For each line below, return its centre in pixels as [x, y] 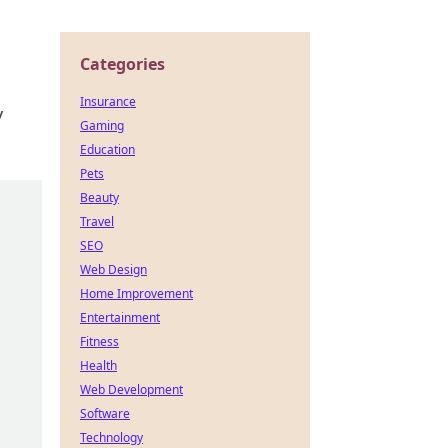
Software [105, 413]
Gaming [102, 125]
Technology [111, 437]
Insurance [108, 101]
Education [107, 149]
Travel [97, 221]
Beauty [99, 197]
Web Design [113, 269]
